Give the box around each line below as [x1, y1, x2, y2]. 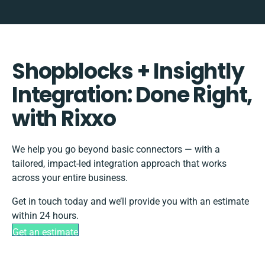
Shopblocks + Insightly [12, 56, 244, 87]
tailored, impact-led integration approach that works [12, 158, 227, 170]
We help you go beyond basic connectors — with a [12, 144, 220, 156]
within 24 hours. [12, 210, 79, 222]
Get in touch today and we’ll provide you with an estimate [12, 196, 249, 208]
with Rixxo [12, 104, 117, 134]
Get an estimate [12, 227, 78, 238]
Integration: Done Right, [12, 80, 253, 111]
